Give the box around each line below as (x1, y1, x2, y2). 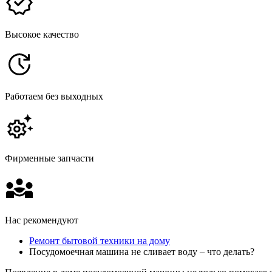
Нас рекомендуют (5, 214, 78, 225)
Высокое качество (5, 29, 79, 39)
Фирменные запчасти (5, 152, 94, 163)
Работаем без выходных (5, 90, 103, 101)
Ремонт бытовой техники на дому (29, 235, 170, 246)
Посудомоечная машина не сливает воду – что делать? (29, 246, 254, 257)
